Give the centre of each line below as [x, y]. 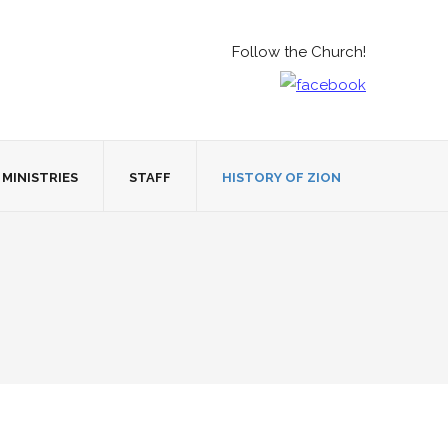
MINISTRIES [40, 177]
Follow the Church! [299, 52]
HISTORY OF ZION [281, 177]
